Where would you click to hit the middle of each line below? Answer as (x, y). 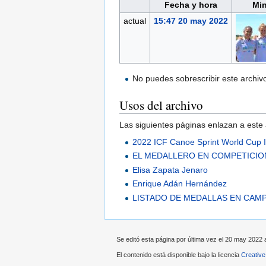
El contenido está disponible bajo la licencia (179, 254)
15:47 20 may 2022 (191, 21)
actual (134, 21)
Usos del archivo (161, 105)
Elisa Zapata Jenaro (170, 170)
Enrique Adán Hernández (180, 184)
